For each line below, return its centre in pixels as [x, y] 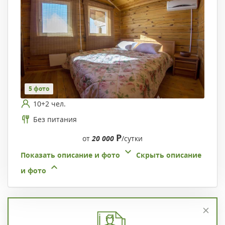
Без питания [55, 119]
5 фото [39, 89]
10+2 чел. [49, 103]
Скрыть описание [169, 155]
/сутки [132, 139]
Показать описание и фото [70, 155]
